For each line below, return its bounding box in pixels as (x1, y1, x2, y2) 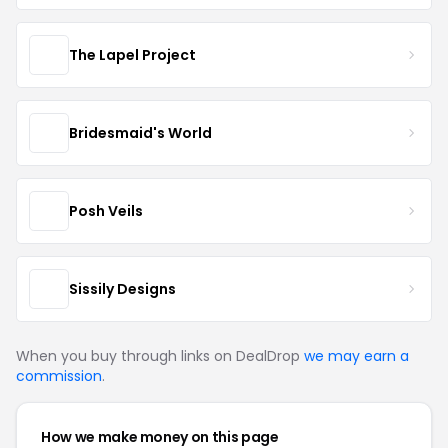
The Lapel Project (69, 44, 196, 65)
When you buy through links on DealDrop (16, 346, 304, 366)
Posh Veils (69, 200, 143, 221)
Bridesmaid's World (69, 122, 212, 143)
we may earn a (304, 346, 409, 366)
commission (16, 366, 102, 386)
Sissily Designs (69, 278, 176, 299)
